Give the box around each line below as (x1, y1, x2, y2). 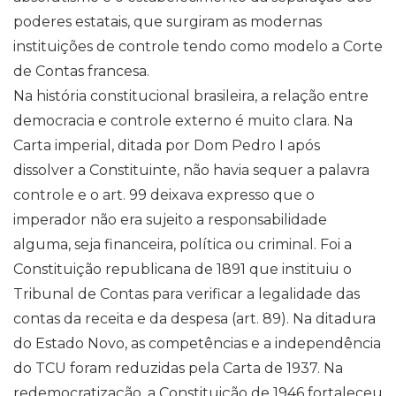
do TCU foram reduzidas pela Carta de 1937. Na (13, 360, 343, 377)
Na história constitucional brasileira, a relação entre (13, 88, 369, 104)
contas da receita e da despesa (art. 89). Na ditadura (13, 310, 376, 327)
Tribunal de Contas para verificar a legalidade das (13, 286, 360, 302)
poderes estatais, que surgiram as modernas (13, 13, 322, 30)
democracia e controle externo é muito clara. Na (13, 112, 353, 129)
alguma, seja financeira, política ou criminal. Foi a (13, 236, 352, 253)
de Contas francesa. (13, 63, 149, 80)
